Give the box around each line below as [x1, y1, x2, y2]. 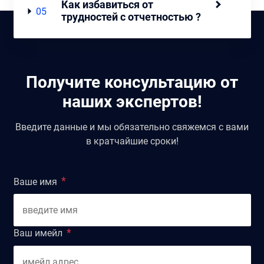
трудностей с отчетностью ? [61, 11, 201, 23]
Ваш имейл [13, 227, 62, 239]
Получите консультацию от [26, 72, 238, 92]
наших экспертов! [62, 91, 202, 111]
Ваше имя [13, 176, 57, 187]
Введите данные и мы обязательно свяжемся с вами [15, 121, 249, 133]
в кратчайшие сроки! [85, 135, 179, 147]
